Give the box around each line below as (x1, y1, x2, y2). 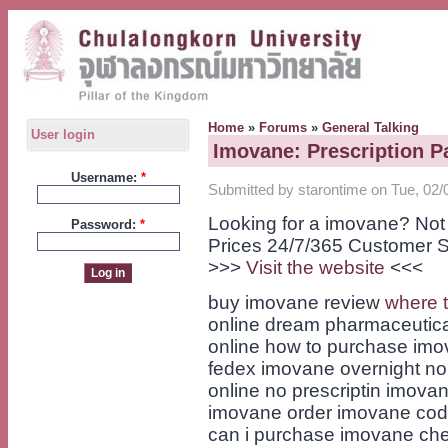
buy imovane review (208, 292, 385, 314)
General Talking (322, 120, 419, 135)
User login (31, 127, 95, 142)
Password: (71, 216, 140, 232)
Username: (70, 169, 141, 185)
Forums (259, 120, 307, 135)
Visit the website (246, 257, 385, 279)
